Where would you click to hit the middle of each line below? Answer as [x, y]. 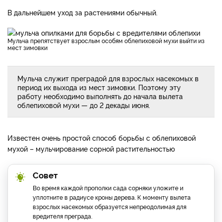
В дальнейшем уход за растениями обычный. [83, 12]
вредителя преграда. [62, 216]
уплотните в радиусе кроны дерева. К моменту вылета [112, 197]
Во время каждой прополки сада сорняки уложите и [108, 187]
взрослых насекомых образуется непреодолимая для [110, 206]
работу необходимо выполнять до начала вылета [100, 96]
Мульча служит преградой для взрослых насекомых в [108, 78]
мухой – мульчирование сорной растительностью [91, 148]
